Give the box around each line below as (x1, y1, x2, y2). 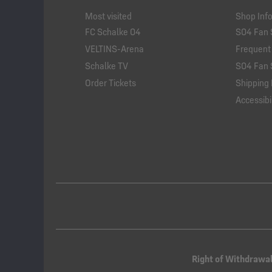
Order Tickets (85, 77, 136, 89)
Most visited (85, 10, 132, 22)
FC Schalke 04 (85, 26, 141, 38)
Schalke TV (85, 60, 128, 72)
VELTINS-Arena (85, 43, 144, 55)
